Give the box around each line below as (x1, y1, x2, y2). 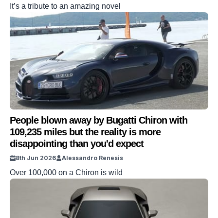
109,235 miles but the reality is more (10, 127, 161, 137)
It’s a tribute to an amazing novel (10, 2, 121, 10)
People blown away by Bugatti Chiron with (10, 115, 187, 126)
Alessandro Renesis (62, 154, 123, 162)
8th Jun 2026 (16, 154, 56, 162)
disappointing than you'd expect (10, 138, 144, 149)
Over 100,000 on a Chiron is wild (10, 168, 123, 177)
